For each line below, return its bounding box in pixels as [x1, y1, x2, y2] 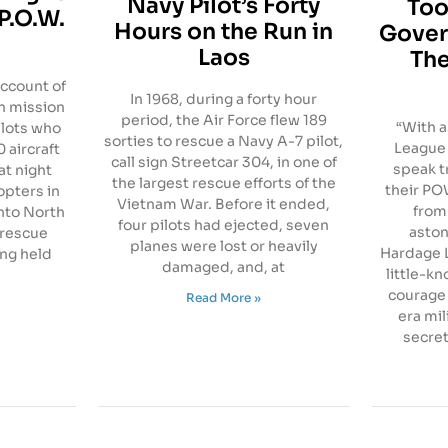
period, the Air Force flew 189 [120, 110, 327, 129]
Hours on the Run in [114, 17, 334, 45]
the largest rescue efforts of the [111, 173, 336, 192]
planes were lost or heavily [129, 236, 318, 255]
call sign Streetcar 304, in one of [110, 152, 337, 171]
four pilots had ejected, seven [118, 215, 330, 234]
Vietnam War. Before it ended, [117, 194, 331, 213]
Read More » [186, 289, 262, 305]
